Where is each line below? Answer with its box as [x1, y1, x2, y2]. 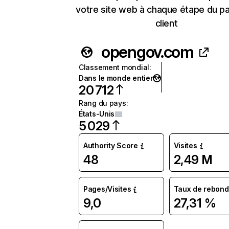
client [155, 18, 178, 29]
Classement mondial [79, 63, 149, 72]
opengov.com [101, 42, 194, 62]
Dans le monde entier [79, 74, 153, 82]
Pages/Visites [83, 185, 131, 193]
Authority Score [83, 141, 138, 150]
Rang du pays [79, 99, 126, 107]
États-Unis [79, 109, 115, 118]
